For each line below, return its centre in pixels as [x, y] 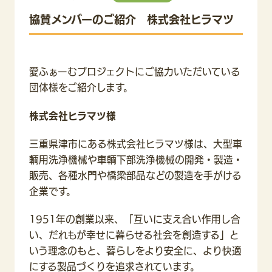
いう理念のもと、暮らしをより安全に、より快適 [135, 251]
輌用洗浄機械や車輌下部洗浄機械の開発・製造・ [136, 159]
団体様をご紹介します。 [81, 88]
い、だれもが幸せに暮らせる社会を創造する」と [134, 235]
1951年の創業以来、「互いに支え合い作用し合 [135, 219]
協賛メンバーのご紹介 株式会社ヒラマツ [131, 19]
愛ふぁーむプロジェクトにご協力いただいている [135, 72]
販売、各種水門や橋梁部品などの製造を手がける [135, 175]
